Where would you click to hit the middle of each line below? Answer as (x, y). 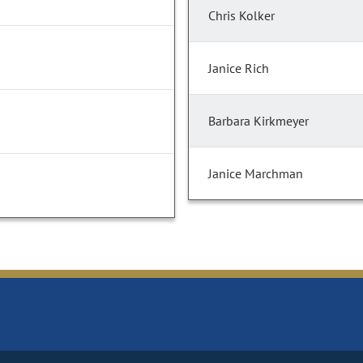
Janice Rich (239, 68)
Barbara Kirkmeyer (258, 121)
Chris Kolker (241, 16)
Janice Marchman (256, 174)
